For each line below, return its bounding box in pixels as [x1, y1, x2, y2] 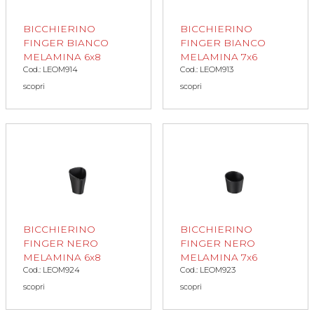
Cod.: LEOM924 [23, 265, 80, 275]
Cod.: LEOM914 [23, 64, 78, 75]
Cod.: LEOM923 [180, 265, 235, 275]
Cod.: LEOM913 [180, 64, 233, 75]
